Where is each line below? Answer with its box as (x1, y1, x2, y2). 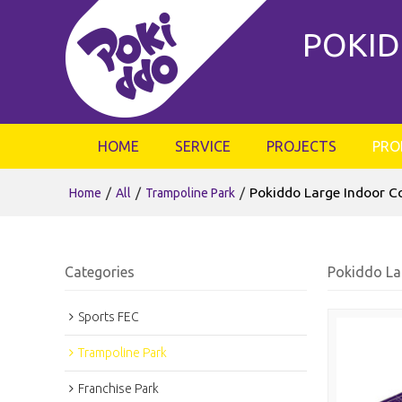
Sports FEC (78, 309, 139, 324)
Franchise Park (78, 380, 159, 396)
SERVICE (174, 138, 231, 154)
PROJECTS (266, 138, 336, 154)
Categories (65, 263, 135, 280)
